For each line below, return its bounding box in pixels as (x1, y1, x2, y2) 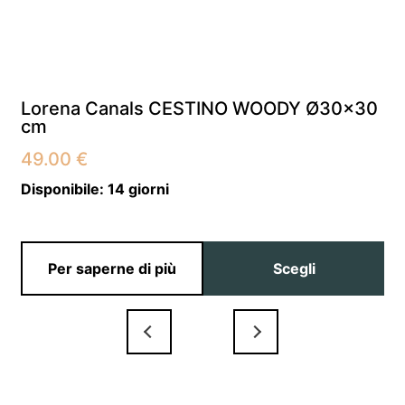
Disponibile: (21, 179, 108, 198)
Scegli (272, 259, 316, 278)
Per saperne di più (48, 259, 177, 278)
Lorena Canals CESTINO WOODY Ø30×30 (21, 97, 379, 119)
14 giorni (108, 179, 170, 198)
